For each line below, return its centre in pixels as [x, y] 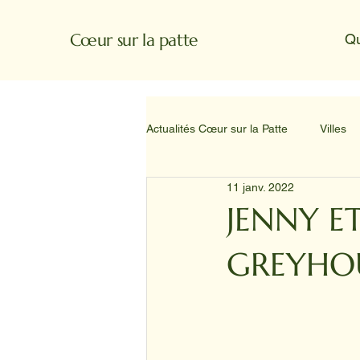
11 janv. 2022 [260, 187]
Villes [333, 128]
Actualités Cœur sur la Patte [217, 128]
